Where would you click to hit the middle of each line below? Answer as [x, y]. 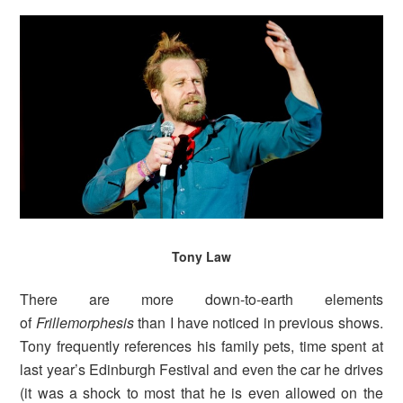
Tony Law [201, 257]
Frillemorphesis [87, 323]
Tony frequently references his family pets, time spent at [201, 346]
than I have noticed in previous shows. [260, 323]
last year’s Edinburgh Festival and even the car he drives [201, 370]
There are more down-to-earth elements [201, 300]
